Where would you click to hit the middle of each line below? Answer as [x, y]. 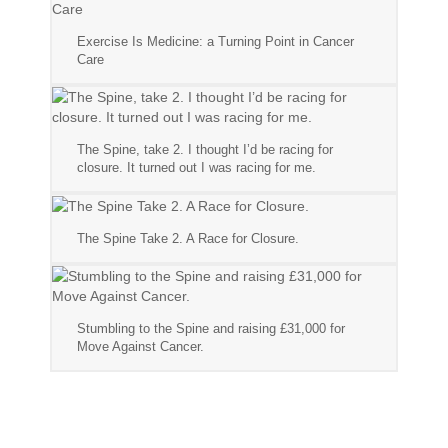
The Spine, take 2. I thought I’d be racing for [205, 149]
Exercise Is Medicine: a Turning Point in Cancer [215, 41]
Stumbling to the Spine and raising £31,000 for [211, 329]
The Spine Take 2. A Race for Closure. [188, 239]
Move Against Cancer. [140, 347]
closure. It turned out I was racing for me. [196, 167]
